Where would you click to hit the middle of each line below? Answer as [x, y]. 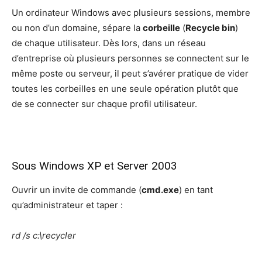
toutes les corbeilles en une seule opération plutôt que [125, 88]
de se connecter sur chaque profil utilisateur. [104, 104]
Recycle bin [210, 27]
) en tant [196, 189]
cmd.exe [160, 189]
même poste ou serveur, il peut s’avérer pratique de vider [130, 73]
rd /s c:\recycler [44, 235]
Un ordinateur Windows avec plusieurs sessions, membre [131, 12]
